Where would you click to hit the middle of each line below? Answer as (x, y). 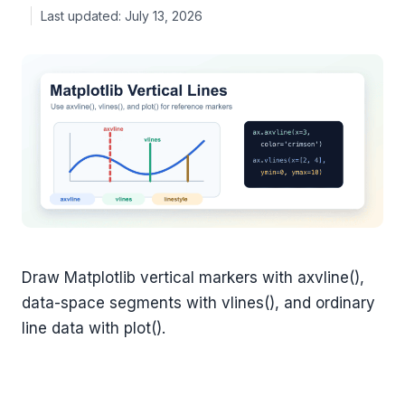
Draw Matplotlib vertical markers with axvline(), (193, 278)
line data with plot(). (94, 329)
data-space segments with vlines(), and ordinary (198, 303)
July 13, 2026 (164, 15)
